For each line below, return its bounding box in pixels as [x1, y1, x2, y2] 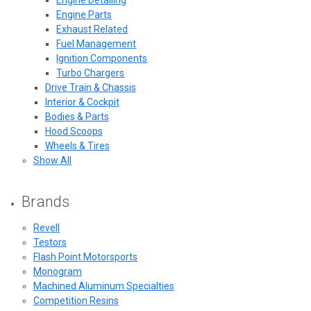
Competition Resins [33, 294, 119, 306]
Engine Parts [56, 8, 112, 20]
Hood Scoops [44, 125, 103, 137]
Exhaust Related [56, 23, 128, 35]
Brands [22, 192, 70, 210]
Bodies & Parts [44, 110, 109, 122]
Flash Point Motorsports [33, 251, 137, 262]
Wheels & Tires [44, 140, 110, 151]
